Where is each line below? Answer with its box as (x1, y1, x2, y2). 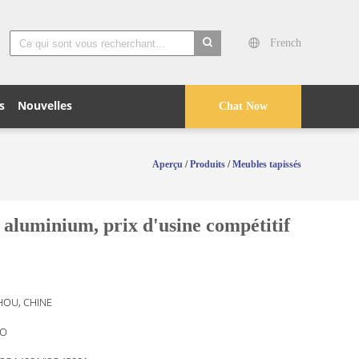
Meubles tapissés (232, 159, 301, 170)
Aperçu (152, 159, 183, 170)
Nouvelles (18, 98, 72, 113)
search (194, 60, 224, 72)
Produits (190, 159, 225, 170)
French (270, 37, 301, 49)
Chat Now (219, 100, 268, 112)
